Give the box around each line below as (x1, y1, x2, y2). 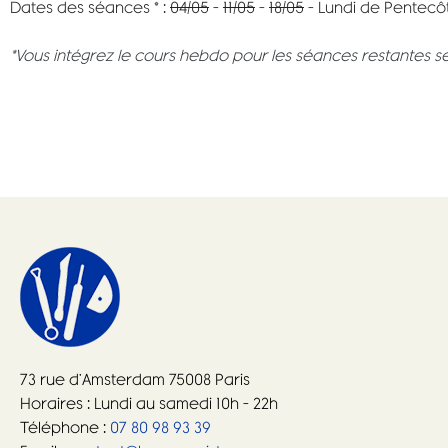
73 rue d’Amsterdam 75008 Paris (20, 367, 250, 391)
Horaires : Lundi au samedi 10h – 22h (20, 391, 278, 415)
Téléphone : (20, 415, 106, 439)
